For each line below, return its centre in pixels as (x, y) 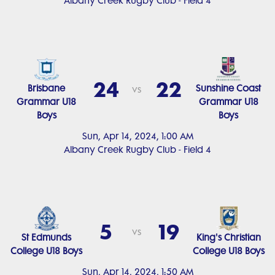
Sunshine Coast (229, 88)
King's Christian (228, 238)
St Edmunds (47, 238)
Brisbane (47, 88)
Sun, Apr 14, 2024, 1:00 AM (137, 136)
